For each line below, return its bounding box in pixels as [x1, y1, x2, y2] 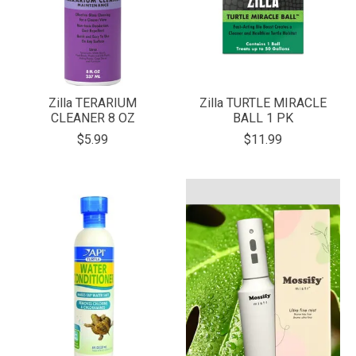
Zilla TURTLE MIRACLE [199, 95, 327, 111]
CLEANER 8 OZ [50, 110, 135, 126]
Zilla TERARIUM [48, 95, 137, 111]
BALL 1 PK [232, 110, 293, 126]
